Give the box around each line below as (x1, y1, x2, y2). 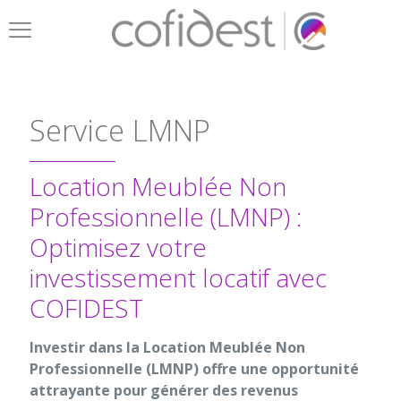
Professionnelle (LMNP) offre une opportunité (30, 359, 359, 380)
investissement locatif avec (30, 260, 327, 295)
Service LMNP (30, 110, 210, 151)
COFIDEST (30, 291, 143, 326)
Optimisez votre (30, 230, 207, 265)
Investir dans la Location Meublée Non (30, 337, 305, 358)
